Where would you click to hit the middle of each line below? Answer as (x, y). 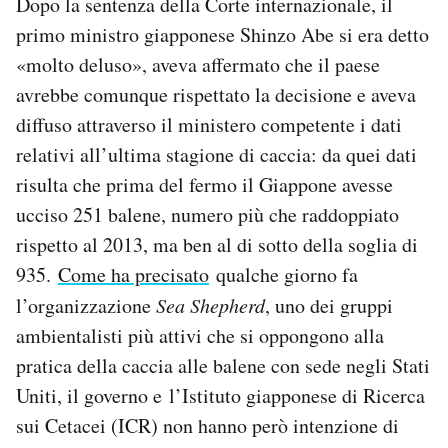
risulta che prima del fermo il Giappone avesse (204, 184)
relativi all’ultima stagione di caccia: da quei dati (216, 154)
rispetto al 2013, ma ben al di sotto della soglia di (217, 244)
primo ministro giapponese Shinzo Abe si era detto (222, 34)
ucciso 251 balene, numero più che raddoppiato (207, 214)
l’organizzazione (86, 305)
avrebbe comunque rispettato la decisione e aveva (216, 94)
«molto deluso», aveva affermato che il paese (198, 64)
